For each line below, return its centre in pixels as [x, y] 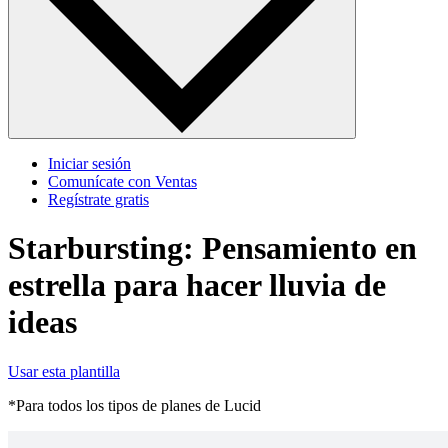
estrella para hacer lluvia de [197, 285]
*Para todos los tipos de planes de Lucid [134, 405]
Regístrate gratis [98, 199]
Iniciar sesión [89, 163]
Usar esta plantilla [64, 371]
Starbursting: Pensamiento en [212, 248]
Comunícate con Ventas [122, 181]
